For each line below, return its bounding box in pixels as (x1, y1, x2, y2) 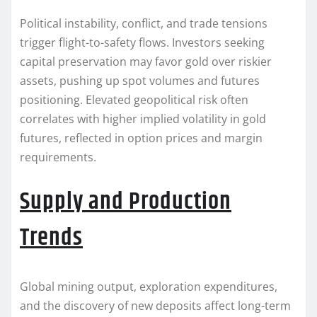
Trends (20, 219, 83, 257)
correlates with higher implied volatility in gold (20, 111, 266, 127)
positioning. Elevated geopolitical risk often (20, 92, 248, 108)
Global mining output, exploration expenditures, (20, 279, 277, 295)
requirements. (20, 149, 96, 166)
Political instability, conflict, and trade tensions (20, 16, 267, 32)
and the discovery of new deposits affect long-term (20, 298, 291, 314)
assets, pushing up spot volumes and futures (20, 73, 260, 89)
